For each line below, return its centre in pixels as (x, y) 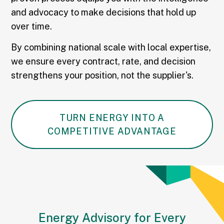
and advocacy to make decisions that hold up (104, 12)
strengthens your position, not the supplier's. (103, 75)
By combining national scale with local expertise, (111, 47)
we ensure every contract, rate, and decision (103, 61)
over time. (33, 26)
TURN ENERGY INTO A (112, 117)
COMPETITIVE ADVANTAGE (112, 131)
